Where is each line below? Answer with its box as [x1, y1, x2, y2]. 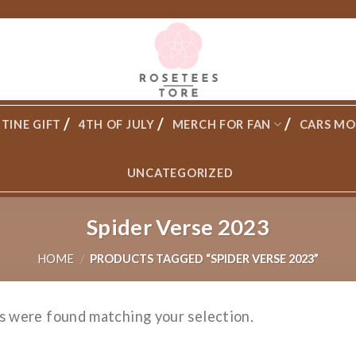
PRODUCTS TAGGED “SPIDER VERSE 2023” [87, 251, 319, 265]
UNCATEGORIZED [126, 166, 234, 180]
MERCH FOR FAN [172, 118, 272, 131]
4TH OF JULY [78, 118, 155, 131]
